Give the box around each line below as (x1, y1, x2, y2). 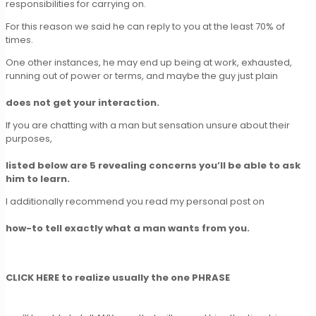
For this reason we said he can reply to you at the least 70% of (6, 19, 285, 33)
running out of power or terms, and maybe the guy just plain (6, 68, 278, 83)
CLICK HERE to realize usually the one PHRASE (6, 270, 230, 284)
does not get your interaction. (6, 95, 159, 109)
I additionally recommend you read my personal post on (6, 194, 265, 208)
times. (6, 32, 33, 47)
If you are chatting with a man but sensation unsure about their (6, 118, 290, 132)
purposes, (6, 131, 52, 145)
